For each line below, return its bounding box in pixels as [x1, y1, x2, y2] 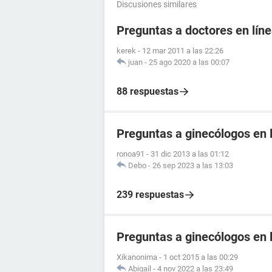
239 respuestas [117, 188, 184, 200]
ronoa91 [117, 149, 144, 158]
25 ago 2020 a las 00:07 [149, 57, 229, 67]
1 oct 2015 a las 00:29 [163, 252, 238, 262]
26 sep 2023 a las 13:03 [152, 160, 233, 170]
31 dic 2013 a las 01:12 [151, 149, 229, 158]
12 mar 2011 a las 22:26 [142, 46, 223, 55]
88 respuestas [117, 85, 178, 97]
